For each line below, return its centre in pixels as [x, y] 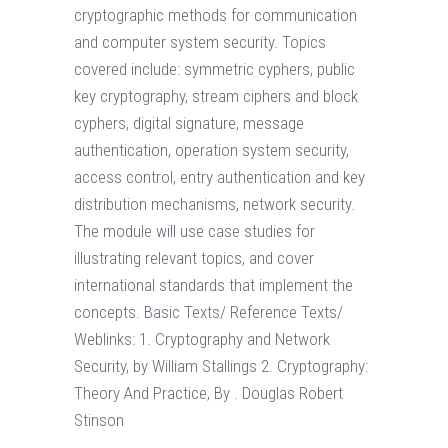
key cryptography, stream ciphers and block [216, 96]
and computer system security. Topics [200, 42]
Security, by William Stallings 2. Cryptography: [221, 366]
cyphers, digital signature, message [189, 123]
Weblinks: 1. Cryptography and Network [202, 339]
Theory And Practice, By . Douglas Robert [208, 393]
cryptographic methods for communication [215, 15]
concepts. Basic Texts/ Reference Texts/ [208, 312]
